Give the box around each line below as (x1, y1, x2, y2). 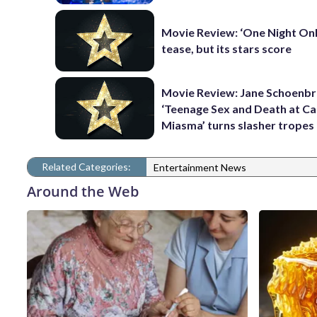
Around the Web (27, 181, 139, 201)
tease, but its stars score (161, 42, 292, 56)
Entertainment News (154, 161, 246, 174)
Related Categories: (42, 160, 131, 173)
